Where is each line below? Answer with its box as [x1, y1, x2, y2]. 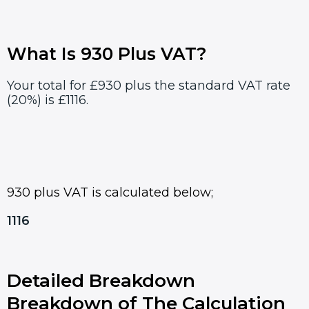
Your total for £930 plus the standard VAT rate [7, 77, 290, 93]
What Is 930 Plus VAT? [7, 43, 207, 64]
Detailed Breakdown [7, 270, 195, 292]
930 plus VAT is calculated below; [7, 185, 213, 201]
